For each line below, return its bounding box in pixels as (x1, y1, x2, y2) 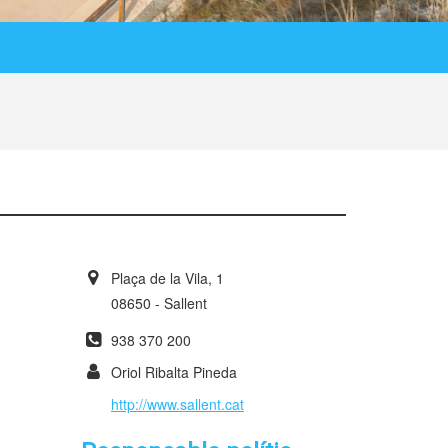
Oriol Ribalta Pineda (110, 362, 237, 382)
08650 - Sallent (110, 293, 207, 313)
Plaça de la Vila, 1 (110, 268, 224, 288)
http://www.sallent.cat (110, 394, 244, 414)
